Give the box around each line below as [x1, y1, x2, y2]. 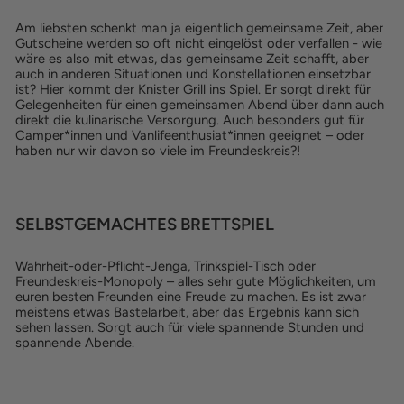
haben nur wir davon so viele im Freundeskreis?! [15, 142, 300, 159]
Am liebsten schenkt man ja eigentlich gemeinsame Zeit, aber [15, 20, 383, 36]
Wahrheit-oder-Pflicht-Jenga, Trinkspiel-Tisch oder [15, 258, 316, 274]
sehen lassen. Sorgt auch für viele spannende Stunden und [15, 319, 364, 335]
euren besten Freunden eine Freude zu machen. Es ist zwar [15, 289, 366, 305]
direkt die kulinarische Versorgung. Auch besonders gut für [15, 112, 364, 128]
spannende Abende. [15, 335, 134, 351]
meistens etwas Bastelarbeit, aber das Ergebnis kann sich [15, 304, 359, 320]
